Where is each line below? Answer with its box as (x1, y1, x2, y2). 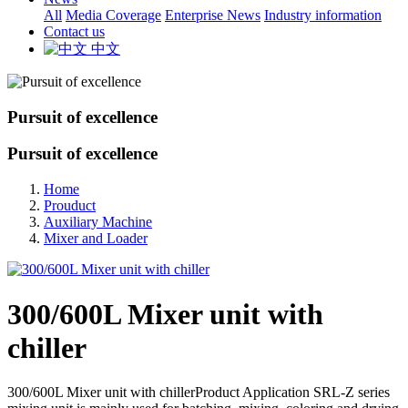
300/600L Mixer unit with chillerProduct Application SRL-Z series (7, 384, 390, 401)
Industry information (264, 7, 382, 23)
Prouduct (44, 198, 96, 214)
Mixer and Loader (44, 230, 148, 247)
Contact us (44, 24, 105, 39)
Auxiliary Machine (44, 214, 152, 230)
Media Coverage (66, 7, 161, 23)
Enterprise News (165, 7, 260, 23)
